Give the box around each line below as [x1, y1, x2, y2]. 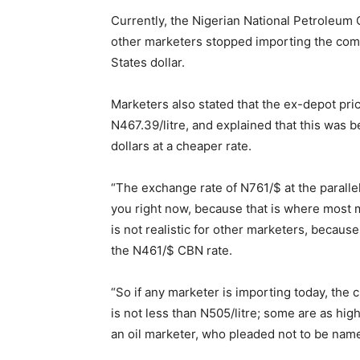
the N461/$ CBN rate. [111, 243, 232, 258]
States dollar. [111, 55, 185, 70]
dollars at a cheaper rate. [111, 138, 252, 153]
